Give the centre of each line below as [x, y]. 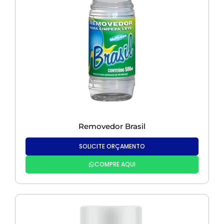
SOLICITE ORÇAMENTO [112, 146]
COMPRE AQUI [115, 164]
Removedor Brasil [112, 126]
